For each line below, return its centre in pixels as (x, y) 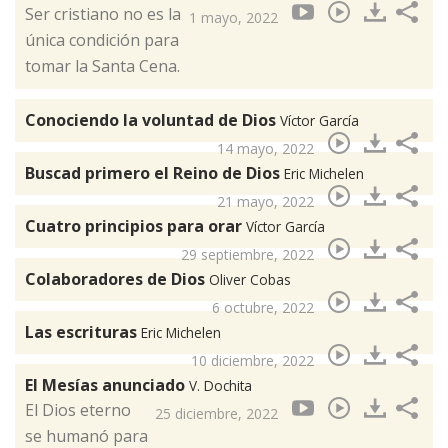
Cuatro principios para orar (135, 226)
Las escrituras (83, 332)
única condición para (102, 40)
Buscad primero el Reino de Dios (154, 173)
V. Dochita (220, 386)
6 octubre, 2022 (263, 308)
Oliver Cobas (250, 280)
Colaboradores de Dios (117, 279)
